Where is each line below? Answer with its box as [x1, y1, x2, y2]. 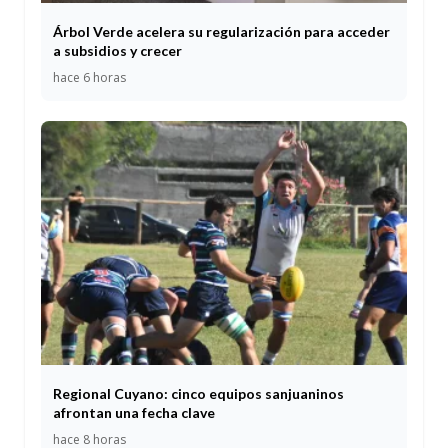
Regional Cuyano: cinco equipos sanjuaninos [53, 384, 344, 402]
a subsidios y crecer [53, 41, 182, 59]
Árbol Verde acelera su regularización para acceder [53, 22, 390, 40]
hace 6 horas [53, 68, 126, 86]
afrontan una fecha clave [53, 403, 215, 421]
